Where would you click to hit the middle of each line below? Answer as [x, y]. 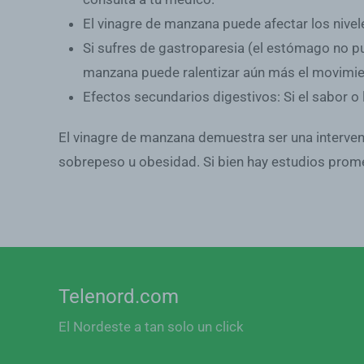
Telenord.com [119, 297]
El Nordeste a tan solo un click [151, 327]
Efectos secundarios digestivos [180, 97]
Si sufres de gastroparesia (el [175, 48]
